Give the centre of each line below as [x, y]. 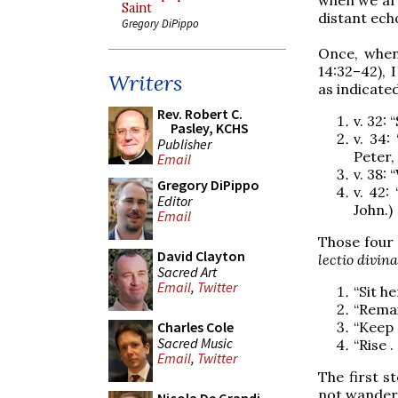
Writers [145, 83]
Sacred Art [187, 271]
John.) [373, 209]
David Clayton [201, 256]
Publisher [184, 143]
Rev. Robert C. [200, 114]
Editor [175, 200]
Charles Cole [195, 327]
